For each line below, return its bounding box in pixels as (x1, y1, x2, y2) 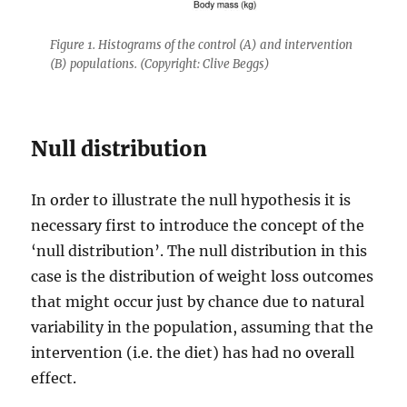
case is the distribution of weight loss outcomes (31, 266, 374, 285)
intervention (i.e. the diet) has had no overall (31, 342, 355, 362)
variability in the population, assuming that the (31, 317, 374, 336)
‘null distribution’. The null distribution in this (31, 241, 368, 260)
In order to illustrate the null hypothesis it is (31, 190, 352, 209)
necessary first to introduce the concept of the (31, 215, 365, 234)
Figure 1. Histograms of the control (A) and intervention (50, 36, 352, 53)
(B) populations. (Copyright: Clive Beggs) (50, 55, 270, 72)
